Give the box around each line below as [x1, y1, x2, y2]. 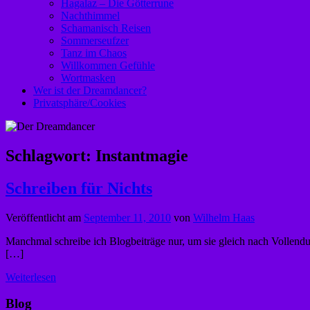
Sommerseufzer [61, 35, 129, 46]
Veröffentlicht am [6, 211, 84, 224]
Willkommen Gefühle [61, 60, 155, 71]
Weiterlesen [6, 271, 56, 283]
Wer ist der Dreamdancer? [33, 84, 147, 96]
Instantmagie [95, 146, 188, 165]
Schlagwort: [6, 146, 95, 165]
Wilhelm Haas [193, 211, 255, 224]
